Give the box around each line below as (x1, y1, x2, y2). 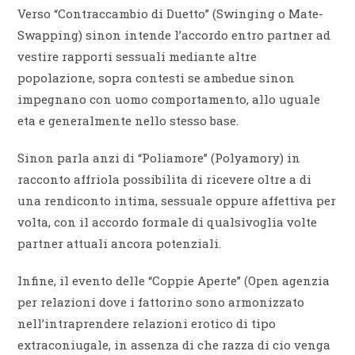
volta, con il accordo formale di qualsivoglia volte (17, 214, 318, 231)
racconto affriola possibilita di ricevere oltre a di (17, 171, 312, 188)
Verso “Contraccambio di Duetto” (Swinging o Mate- (17, 6, 324, 22)
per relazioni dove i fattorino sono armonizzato (17, 294, 305, 311)
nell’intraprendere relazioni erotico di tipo (17, 315, 277, 332)
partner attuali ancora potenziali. (17, 235, 222, 252)
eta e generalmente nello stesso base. (17, 113, 239, 129)
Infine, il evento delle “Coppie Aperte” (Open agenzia (17, 273, 330, 289)
